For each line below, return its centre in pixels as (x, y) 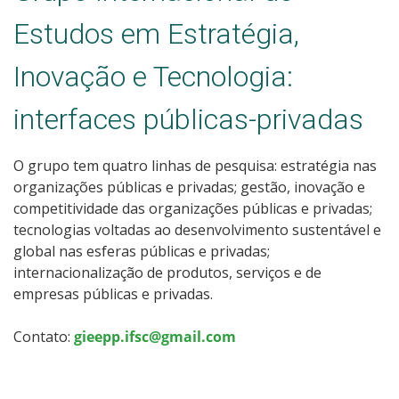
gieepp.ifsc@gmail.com (155, 336)
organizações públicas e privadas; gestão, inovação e (189, 187)
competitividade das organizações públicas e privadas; (193, 208)
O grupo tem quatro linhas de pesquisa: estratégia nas (195, 165)
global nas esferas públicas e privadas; (142, 251)
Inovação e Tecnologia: (153, 76)
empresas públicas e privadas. (115, 293)
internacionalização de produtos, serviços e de (167, 272)
